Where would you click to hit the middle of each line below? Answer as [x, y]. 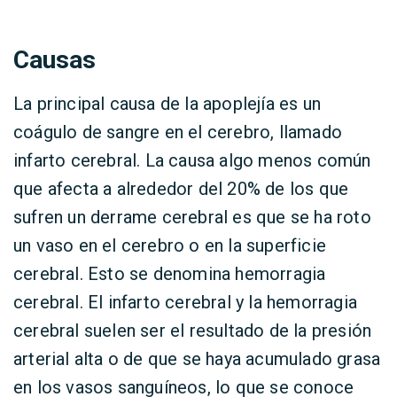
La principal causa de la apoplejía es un [167, 104]
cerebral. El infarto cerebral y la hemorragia [186, 302]
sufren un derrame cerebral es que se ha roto [192, 217]
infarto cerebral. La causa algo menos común [192, 160]
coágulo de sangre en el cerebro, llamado [178, 132]
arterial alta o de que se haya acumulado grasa [197, 359]
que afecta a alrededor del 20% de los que [181, 189]
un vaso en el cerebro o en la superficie [170, 245]
